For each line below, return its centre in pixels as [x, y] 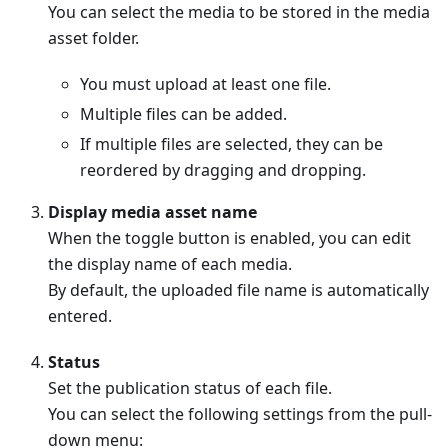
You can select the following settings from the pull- [240, 413]
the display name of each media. [170, 263]
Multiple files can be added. [183, 113]
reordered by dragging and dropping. [223, 169]
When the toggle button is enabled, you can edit [229, 237]
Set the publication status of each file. [190, 387]
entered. [80, 315]
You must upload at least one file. [205, 83]
